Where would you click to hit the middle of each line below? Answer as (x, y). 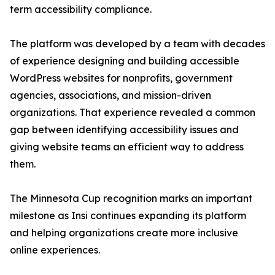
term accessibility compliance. (81, 10)
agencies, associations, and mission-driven (110, 95)
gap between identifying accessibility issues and (124, 130)
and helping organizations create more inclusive (124, 233)
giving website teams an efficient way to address (127, 147)
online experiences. (55, 250)
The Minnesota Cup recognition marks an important (131, 199)
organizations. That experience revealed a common (133, 113)
